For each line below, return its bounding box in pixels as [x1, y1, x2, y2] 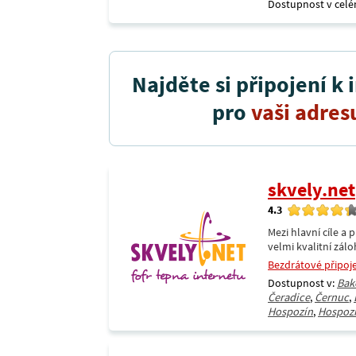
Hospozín [268, 304, 313, 319]
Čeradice [268, 290, 310, 304]
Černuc [315, 290, 349, 304]
